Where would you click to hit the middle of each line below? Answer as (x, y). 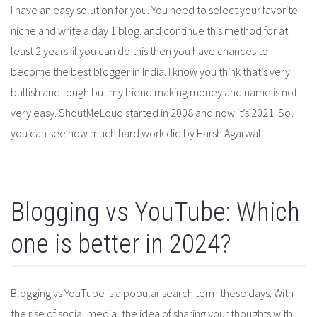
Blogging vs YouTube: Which (155, 212)
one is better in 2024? (121, 244)
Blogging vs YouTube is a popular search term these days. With (152, 293)
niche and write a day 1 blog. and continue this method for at (149, 31)
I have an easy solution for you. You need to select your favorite (154, 10)
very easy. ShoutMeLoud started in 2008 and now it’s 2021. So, (152, 113)
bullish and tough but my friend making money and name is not (154, 92)
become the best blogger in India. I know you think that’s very (150, 72)
